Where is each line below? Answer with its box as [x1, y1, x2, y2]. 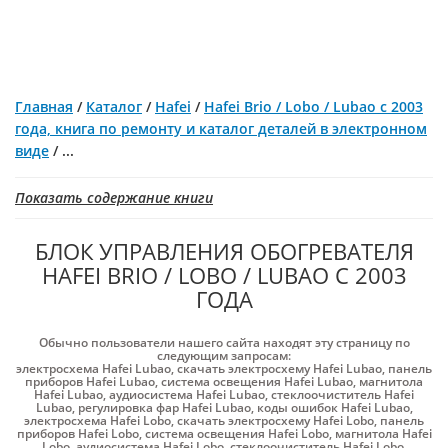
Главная [15, 97, 73, 116]
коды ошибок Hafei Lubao [256, 399, 410, 416]
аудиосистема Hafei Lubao [109, 386, 265, 403]
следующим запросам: [157, 347, 291, 364]
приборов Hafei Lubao [25, 373, 155, 390]
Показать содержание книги [15, 188, 213, 207]
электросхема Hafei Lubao [16, 360, 171, 377]
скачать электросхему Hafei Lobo [177, 412, 374, 429]
